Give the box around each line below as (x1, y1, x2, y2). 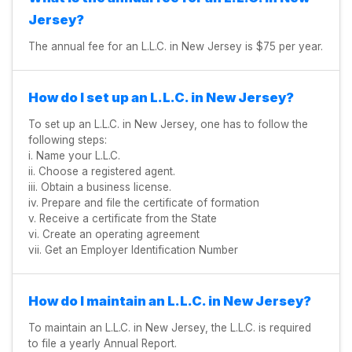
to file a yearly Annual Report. (28, 336, 177, 350)
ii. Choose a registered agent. (28, 164, 175, 178)
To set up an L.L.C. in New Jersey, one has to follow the (28, 117, 308, 130)
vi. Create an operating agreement (28, 227, 200, 240)
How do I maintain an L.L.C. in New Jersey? (28, 292, 311, 309)
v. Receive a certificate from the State (28, 211, 217, 225)
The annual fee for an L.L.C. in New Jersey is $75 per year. (28, 39, 323, 53)
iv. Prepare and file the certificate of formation (28, 196, 259, 209)
